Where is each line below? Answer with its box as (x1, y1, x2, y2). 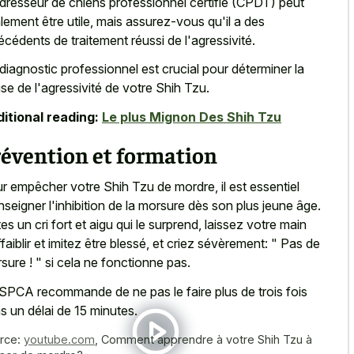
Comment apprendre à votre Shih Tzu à (101, 332, 312, 346)
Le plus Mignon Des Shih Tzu (102, 108, 281, 125)
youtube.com (24, 332, 95, 346)
